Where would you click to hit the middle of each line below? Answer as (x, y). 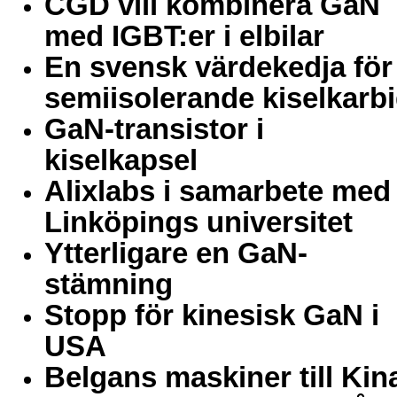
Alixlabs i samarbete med (218, 191)
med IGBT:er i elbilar (184, 35)
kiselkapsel (121, 160)
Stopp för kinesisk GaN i (212, 315)
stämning (109, 284)
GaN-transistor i (154, 128)
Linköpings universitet (198, 222)
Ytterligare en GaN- (176, 253)
